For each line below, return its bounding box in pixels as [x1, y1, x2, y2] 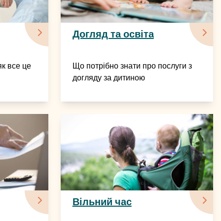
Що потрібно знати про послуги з [72, 61, 192, 72]
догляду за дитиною [72, 73, 145, 83]
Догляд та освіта [72, 28, 154, 41]
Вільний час [72, 195, 132, 208]
